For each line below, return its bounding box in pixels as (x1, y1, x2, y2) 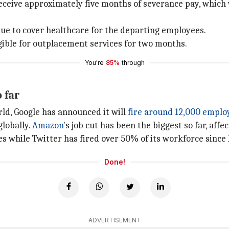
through (121, 59, 145, 66)
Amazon (32, 120, 63, 131)
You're (84, 59, 104, 66)
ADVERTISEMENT (88, 216, 141, 224)
